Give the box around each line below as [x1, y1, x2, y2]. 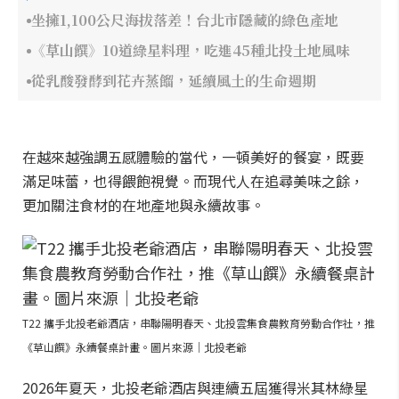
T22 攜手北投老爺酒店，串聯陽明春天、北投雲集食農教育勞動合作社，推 [22, 315, 375, 330]
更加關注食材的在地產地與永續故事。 [22, 194, 265, 216]
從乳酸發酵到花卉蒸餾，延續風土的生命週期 [31, 70, 316, 91]
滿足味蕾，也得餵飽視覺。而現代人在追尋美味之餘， [22, 170, 364, 191]
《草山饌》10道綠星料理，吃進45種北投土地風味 [31, 40, 350, 61]
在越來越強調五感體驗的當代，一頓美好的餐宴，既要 [22, 146, 364, 167]
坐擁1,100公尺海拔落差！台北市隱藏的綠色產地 [31, 10, 338, 30]
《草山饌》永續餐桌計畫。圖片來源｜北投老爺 [22, 339, 247, 354]
